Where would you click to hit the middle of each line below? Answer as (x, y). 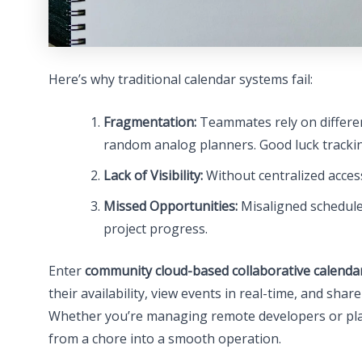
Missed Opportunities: (170, 206)
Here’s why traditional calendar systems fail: (181, 79)
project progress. (156, 229)
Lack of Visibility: (153, 176)
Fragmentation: (150, 122)
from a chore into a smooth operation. (165, 339)
